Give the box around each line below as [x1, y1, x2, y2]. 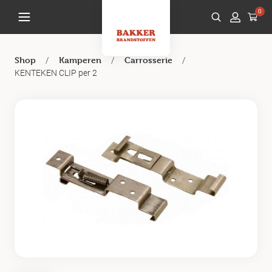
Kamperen [59, 55, 101, 65]
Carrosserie [124, 55, 172, 65]
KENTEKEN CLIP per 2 [15, 67, 97, 78]
